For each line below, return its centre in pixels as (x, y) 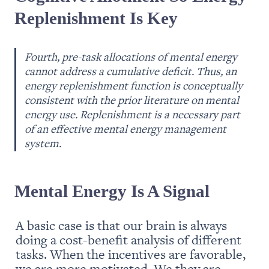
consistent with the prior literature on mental (132, 99)
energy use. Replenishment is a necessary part (133, 114)
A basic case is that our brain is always (121, 225)
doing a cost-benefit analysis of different (128, 239)
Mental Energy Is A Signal (112, 191)
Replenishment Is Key (96, 18)
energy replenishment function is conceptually (134, 85)
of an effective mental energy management (126, 128)
